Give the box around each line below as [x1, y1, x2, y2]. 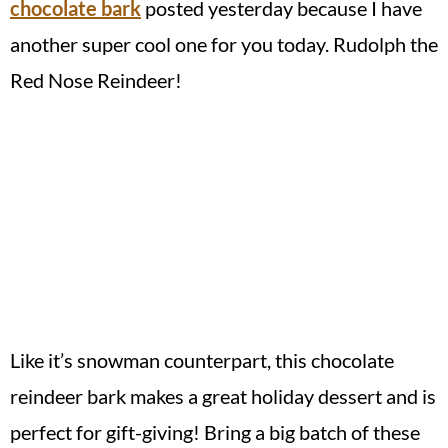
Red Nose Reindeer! [10, 67, 182, 92]
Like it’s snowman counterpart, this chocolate [10, 347, 394, 372]
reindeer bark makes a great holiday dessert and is [10, 383, 436, 408]
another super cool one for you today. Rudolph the [10, 31, 438, 56]
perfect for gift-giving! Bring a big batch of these [10, 419, 420, 444]
